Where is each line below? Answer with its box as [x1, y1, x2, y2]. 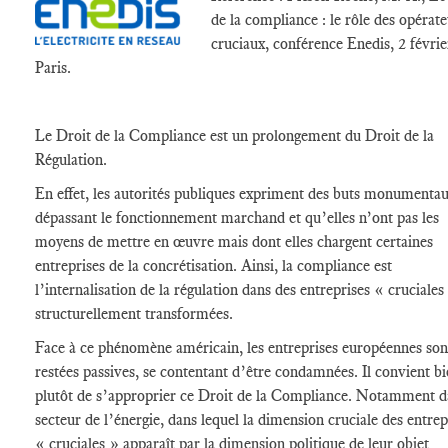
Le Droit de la [35, 126, 129, 145]
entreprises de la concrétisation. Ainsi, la [35, 256, 297, 275]
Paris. [35, 58, 71, 77]
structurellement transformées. [35, 304, 233, 323]
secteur [35, 410, 81, 429]
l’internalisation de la [35, 280, 174, 299]
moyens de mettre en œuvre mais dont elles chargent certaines [35, 232, 433, 251]
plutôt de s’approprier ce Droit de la [35, 386, 271, 405]
